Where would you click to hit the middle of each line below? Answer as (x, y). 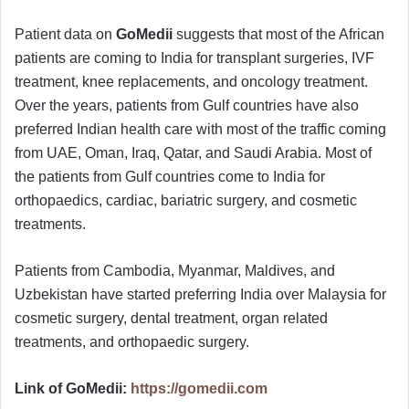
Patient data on (65, 34)
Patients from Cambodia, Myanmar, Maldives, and (175, 270)
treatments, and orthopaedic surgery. (132, 341)
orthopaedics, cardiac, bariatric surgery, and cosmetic (186, 200)
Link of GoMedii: (73, 388)
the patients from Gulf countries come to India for (170, 176)
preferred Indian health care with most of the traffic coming (200, 129)
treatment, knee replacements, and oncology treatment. (191, 81)
